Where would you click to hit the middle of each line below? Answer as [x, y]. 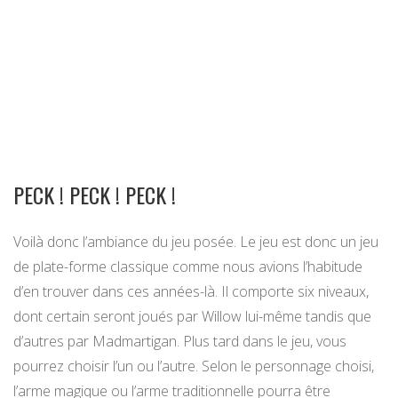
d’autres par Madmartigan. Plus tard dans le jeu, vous [180, 341]
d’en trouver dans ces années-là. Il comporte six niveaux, [191, 291]
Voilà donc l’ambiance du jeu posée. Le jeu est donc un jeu [196, 241]
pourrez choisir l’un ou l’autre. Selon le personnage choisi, [194, 366]
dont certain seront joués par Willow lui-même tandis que [192, 316]
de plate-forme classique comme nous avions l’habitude [188, 266]
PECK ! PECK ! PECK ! [95, 194]
